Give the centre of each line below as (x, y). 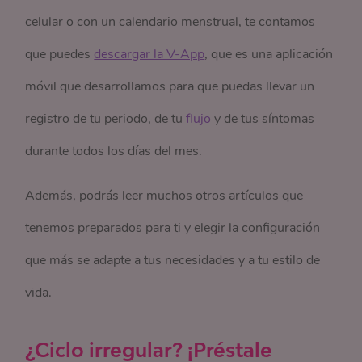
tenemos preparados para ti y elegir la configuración (173, 228)
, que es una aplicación (269, 55)
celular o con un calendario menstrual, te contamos (170, 22)
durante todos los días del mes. (114, 152)
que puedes (60, 55)
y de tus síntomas (263, 119)
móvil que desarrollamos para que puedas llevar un (170, 87)
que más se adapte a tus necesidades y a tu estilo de (173, 261)
